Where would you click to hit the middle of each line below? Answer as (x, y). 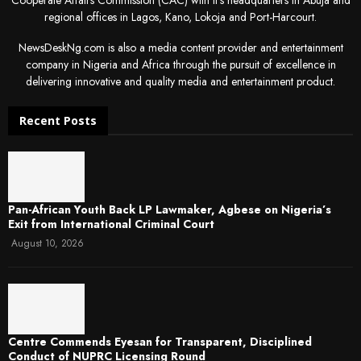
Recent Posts (58, 120)
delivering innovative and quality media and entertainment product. (180, 81)
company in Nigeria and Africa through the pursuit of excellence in (180, 64)
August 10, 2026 (48, 244)
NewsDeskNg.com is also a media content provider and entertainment (180, 47)
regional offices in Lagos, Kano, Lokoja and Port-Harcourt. (180, 17)
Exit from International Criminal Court (111, 224)
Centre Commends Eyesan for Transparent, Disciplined (160, 342)
